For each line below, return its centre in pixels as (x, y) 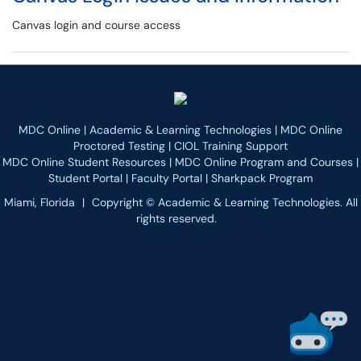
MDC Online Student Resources (84, 162)
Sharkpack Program (262, 178)
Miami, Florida (39, 202)
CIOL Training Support (231, 146)
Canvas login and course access (96, 25)
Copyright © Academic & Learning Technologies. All (224, 202)
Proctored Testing (119, 146)
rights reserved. (176, 218)
